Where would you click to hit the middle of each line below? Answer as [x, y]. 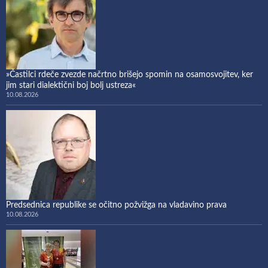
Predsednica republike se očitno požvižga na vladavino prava [116, 205]
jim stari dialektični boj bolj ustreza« [71, 85]
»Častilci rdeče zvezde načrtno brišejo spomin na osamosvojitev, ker [130, 74]
